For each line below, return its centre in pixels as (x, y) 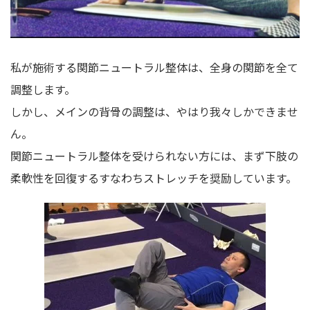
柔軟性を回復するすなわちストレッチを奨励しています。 (154, 178)
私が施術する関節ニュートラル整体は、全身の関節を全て (154, 67)
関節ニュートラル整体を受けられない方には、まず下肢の (154, 156)
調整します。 (43, 90)
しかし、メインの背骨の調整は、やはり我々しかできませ (154, 112)
